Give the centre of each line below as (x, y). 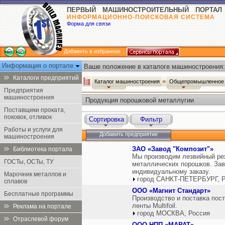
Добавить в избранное (92, 51)
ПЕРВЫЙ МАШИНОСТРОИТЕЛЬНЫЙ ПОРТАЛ (144, 10)
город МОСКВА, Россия (174, 213)
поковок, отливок (28, 117)
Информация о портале (39, 66)
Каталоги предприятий (46, 78)
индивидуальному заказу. (171, 172)
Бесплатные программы (39, 194)
